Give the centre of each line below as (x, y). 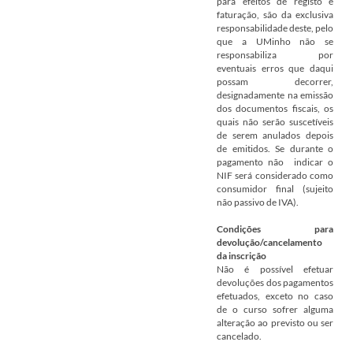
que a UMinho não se (275, 41)
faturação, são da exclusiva (275, 15)
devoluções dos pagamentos (275, 282)
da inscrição (242, 256)
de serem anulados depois (275, 135)
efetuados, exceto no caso (275, 296)
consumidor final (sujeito (275, 189)
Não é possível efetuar (275, 269)
